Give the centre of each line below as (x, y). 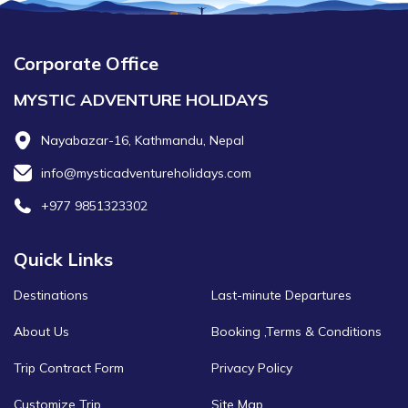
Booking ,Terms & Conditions (296, 332)
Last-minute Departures (281, 296)
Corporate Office (86, 64)
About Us (41, 332)
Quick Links (63, 260)
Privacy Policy (251, 368)
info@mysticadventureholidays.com (146, 173)
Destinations (51, 296)
